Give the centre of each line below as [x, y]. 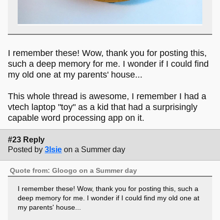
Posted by [25, 149]
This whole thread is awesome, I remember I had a [107, 96]
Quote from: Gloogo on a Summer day [74, 171]
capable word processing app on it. [76, 118]
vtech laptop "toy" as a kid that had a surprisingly [103, 107]
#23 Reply [26, 139]
